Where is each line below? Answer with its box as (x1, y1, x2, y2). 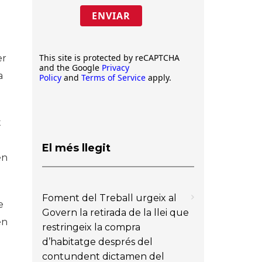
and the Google (39, 62, 102, 73)
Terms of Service (81, 72, 146, 83)
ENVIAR (91, 9, 130, 22)
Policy (39, 72, 61, 83)
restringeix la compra (42, 221, 140, 233)
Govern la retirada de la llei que (42, 206, 189, 218)
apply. (146, 72, 171, 83)
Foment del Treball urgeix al (42, 192, 177, 204)
